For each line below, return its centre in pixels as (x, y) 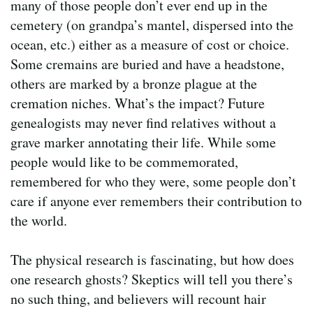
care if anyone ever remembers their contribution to (156, 201)
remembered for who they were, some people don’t (153, 182)
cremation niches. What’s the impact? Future (138, 103)
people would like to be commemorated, (124, 162)
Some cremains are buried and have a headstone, (147, 64)
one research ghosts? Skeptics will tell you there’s (152, 279)
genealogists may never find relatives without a (143, 123)
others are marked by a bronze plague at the (134, 84)
